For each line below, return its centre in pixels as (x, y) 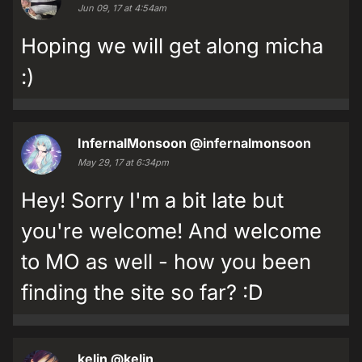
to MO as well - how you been (166, 261)
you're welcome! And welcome (171, 231)
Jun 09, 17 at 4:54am (122, 8)
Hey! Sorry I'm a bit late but (152, 200)
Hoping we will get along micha (172, 46)
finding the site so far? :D (142, 292)
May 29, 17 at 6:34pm (123, 162)
